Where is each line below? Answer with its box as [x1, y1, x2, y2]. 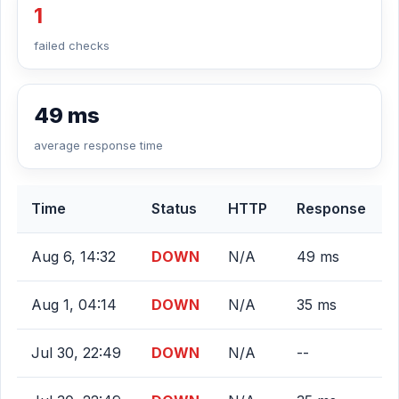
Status [151, 199, 197, 217]
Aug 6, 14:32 [31, 248, 116, 265]
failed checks [34, 38, 110, 53]
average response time [34, 138, 163, 152]
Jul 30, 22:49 [31, 344, 121, 362]
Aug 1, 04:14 [31, 296, 117, 313]
